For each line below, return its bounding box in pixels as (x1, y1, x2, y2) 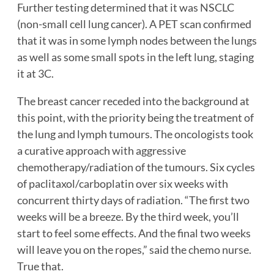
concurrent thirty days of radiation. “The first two (17, 193, 250, 207)
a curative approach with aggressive (17, 144, 186, 158)
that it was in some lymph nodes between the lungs (17, 34, 257, 48)
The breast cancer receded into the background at (17, 94, 250, 108)
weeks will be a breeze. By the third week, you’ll (17, 210, 239, 224)
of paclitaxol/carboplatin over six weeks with (17, 177, 228, 191)
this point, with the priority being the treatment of (17, 111, 254, 125)
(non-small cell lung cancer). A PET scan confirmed (17, 17, 251, 31)
